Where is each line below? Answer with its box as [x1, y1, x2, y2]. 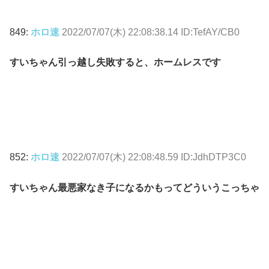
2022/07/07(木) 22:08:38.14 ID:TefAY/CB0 [62, 26, 240, 37]
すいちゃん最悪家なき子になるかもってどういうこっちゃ [10, 182, 259, 193]
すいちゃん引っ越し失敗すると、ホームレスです [10, 56, 221, 67]
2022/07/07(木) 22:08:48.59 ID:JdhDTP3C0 [62, 152, 246, 163]
